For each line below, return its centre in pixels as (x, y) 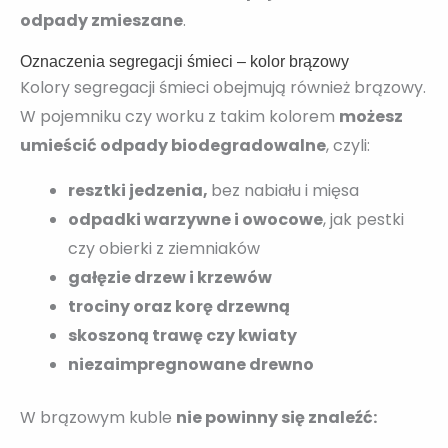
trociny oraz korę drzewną (179, 306)
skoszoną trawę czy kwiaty (182, 335)
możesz (371, 116)
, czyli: (348, 145)
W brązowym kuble (98, 417)
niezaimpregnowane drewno (191, 364)
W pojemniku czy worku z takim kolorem (179, 116)
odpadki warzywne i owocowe (195, 219)
